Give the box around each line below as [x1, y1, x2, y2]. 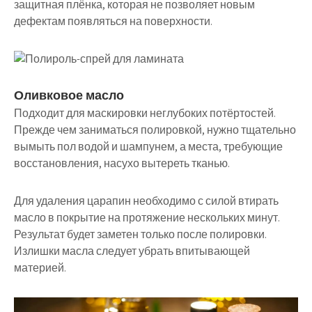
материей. [14, 260, 66, 276]
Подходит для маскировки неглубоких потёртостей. [14, 106, 276, 121]
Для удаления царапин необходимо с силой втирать [14, 194, 279, 209]
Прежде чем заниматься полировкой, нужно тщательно [14, 123, 296, 138]
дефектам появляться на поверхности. [14, 14, 212, 29]
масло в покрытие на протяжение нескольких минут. [14, 210, 280, 226]
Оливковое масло [14, 87, 124, 104]
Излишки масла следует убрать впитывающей [14, 244, 250, 259]
